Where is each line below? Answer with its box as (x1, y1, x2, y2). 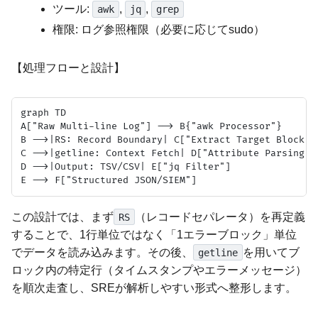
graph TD (21, 106, 66, 119)
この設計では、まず (11, 210, 114, 223)
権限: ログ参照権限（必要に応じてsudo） (53, 23, 265, 35)
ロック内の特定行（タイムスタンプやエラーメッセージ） (11, 263, 307, 276)
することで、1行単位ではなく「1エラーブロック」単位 (11, 228, 297, 241)
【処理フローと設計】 (11, 61, 125, 74)
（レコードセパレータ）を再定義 (134, 210, 305, 223)
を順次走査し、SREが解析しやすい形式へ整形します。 (11, 281, 297, 294)
